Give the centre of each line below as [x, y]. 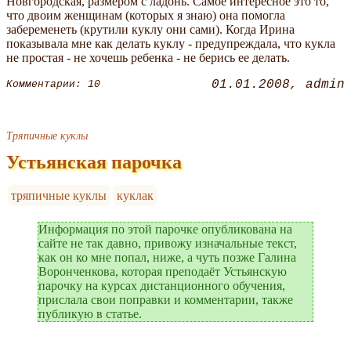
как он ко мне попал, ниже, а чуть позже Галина [167, 257]
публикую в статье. [90, 313]
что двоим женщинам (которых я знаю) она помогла [146, 15]
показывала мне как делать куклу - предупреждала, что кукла [171, 43]
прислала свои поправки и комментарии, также [166, 299]
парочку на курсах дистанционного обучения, [162, 285]
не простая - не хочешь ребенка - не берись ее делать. [148, 57]
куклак [136, 195]
